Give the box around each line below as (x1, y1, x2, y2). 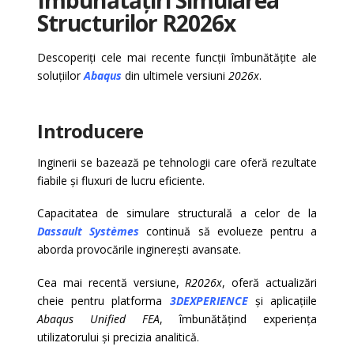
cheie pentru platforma (37, 292, 170, 308)
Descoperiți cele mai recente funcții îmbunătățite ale (37, 50, 317, 66)
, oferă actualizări (222, 274, 317, 290)
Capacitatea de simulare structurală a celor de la (37, 205, 317, 221)
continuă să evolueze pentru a (139, 224, 317, 239)
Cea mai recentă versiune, (37, 274, 186, 290)
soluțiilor (37, 68, 85, 84)
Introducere (37, 118, 144, 145)
